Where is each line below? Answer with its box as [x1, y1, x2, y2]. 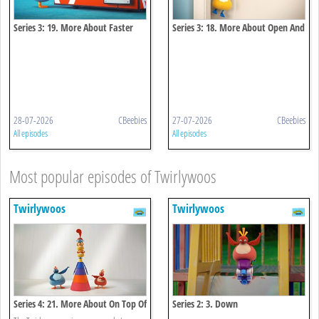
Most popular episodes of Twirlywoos [9, 164, 216, 188]
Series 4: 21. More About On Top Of [14, 296, 147, 310]
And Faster [14, 35, 55, 49]
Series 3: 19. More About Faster [14, 20, 133, 34]
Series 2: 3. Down [172, 296, 238, 310]
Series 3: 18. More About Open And [172, 20, 305, 34]
